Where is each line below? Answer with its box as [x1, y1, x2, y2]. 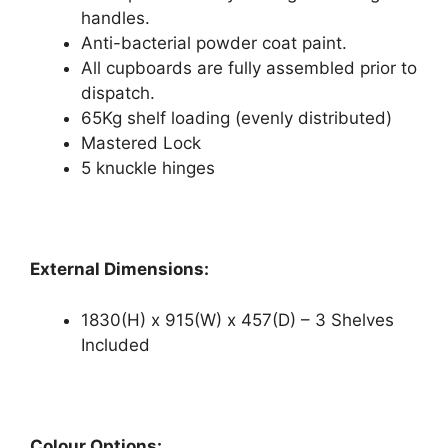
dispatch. [81, 83, 155, 103]
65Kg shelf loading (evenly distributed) [81, 108, 392, 128]
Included [81, 334, 150, 355]
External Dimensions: [30, 259, 209, 279]
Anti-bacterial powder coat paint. [81, 33, 347, 53]
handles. [81, 8, 150, 28]
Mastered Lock [81, 133, 201, 153]
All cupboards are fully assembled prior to [81, 58, 417, 78]
